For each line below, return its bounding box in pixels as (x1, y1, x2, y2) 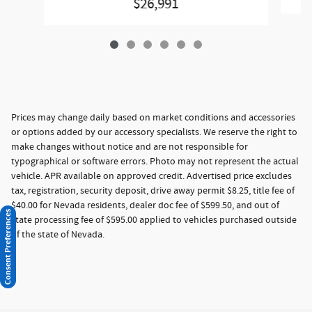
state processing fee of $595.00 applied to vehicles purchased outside (11, 213, 297, 226)
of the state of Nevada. (11, 228, 107, 241)
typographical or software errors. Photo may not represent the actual (11, 155, 299, 168)
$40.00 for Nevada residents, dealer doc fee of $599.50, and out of (11, 198, 279, 212)
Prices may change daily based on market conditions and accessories (11, 111, 295, 124)
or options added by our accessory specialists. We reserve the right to (11, 125, 297, 139)
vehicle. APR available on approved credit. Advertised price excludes (11, 169, 292, 182)
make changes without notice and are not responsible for (11, 140, 248, 153)
